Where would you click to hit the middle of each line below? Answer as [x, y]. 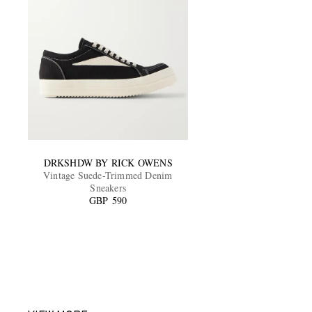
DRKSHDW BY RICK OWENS [108, 163]
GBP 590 [108, 201]
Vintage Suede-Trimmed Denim [108, 175]
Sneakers [108, 188]
